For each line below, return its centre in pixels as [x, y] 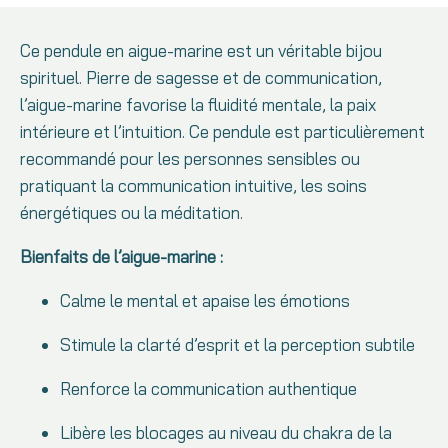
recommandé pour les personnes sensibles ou [190, 158]
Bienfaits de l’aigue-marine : [121, 256]
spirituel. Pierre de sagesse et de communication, [201, 77]
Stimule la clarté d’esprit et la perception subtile [237, 344]
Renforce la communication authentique [208, 388]
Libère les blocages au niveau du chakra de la [226, 432]
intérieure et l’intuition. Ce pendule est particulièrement [222, 131]
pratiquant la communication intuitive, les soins [193, 185]
